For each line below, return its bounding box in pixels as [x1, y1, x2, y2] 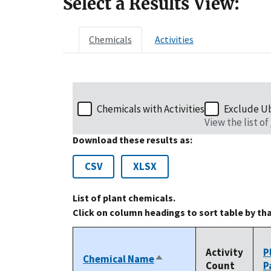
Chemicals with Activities [97, 102, 204, 116]
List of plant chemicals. [73, 192, 175, 204]
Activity [206, 246, 243, 260]
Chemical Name [83, 252, 154, 266]
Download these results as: [73, 134, 192, 146]
